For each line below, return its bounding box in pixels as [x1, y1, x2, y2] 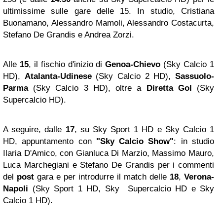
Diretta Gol [141, 83, 192, 93]
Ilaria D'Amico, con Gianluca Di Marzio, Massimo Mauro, [3, 148, 214, 158]
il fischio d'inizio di [34, 60, 106, 70]
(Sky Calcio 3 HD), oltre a [28, 83, 142, 93]
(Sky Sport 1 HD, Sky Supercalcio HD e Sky [32, 184, 214, 194]
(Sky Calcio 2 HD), [96, 72, 176, 81]
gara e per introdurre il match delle [34, 172, 167, 182]
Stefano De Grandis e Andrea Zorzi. [3, 30, 134, 40]
